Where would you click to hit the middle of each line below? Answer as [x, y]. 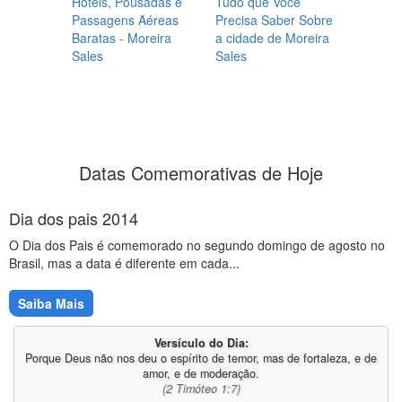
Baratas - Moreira [122, 38]
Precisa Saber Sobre [274, 20]
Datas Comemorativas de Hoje [201, 173]
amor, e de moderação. [201, 373]
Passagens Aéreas [125, 20]
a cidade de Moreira [272, 38]
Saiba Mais [51, 303]
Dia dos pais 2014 [74, 218]
